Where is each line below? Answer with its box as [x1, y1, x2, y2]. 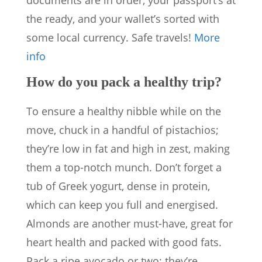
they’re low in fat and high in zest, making [26, 142, 230, 156]
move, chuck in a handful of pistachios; [26, 123, 219, 137]
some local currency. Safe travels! [26, 30, 194, 45]
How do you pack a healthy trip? [26, 74, 222, 90]
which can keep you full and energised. [26, 198, 218, 212]
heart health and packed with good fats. [26, 235, 222, 250]
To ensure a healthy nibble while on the [26, 104, 221, 119]
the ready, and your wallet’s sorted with [26, 12, 219, 26]
